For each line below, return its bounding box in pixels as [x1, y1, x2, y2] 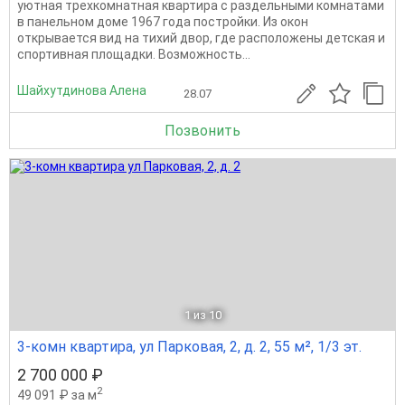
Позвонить [165, 122, 240, 140]
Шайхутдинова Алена [17, 82, 146, 98]
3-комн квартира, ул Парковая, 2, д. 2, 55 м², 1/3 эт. [17, 338, 362, 356]
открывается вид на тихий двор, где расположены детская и [17, 31, 385, 46]
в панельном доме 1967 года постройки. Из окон [17, 14, 308, 30]
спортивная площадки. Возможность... [17, 47, 250, 62]
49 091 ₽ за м [17, 387, 97, 402]
